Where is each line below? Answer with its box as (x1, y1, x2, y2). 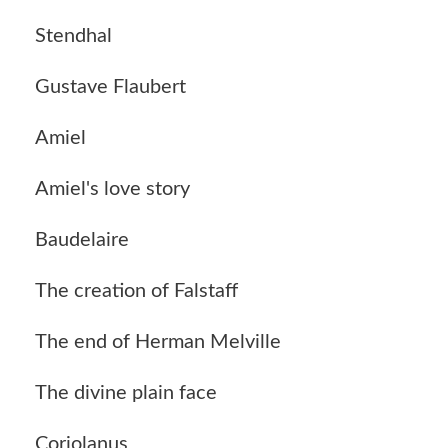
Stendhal (35, 25, 112, 46)
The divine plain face (35, 382, 217, 403)
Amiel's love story (35, 178, 190, 199)
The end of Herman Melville (35, 331, 281, 352)
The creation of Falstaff (35, 280, 238, 301)
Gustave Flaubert (35, 76, 186, 97)
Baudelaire (35, 229, 129, 250)
